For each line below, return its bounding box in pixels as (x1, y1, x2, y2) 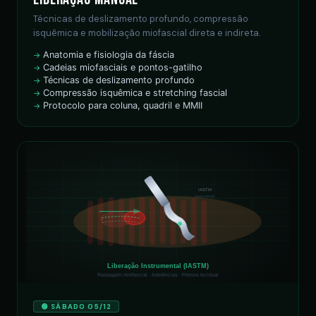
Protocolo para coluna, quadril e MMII (43, 100, 202, 111)
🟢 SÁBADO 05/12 (41, 302, 112, 311)
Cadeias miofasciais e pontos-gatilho (43, 62, 202, 73)
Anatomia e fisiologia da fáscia (43, 49, 174, 60)
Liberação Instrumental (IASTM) (107, 262, 209, 269)
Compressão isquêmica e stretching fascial (43, 87, 227, 98)
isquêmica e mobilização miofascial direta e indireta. (33, 27, 261, 39)
